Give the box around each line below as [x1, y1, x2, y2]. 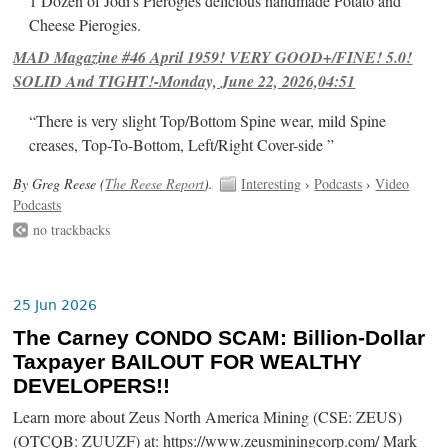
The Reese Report [105, 173, 205, 193]
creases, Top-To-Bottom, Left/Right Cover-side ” [29, 133, 335, 156]
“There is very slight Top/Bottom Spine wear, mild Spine [29, 109, 387, 132]
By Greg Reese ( [13, 173, 106, 193]
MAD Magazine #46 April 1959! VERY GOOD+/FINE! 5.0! [13, 45, 413, 68]
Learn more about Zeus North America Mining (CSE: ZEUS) [13, 406, 403, 429]
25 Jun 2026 [13, 297, 98, 314]
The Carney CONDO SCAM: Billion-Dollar [13, 326, 426, 350]
